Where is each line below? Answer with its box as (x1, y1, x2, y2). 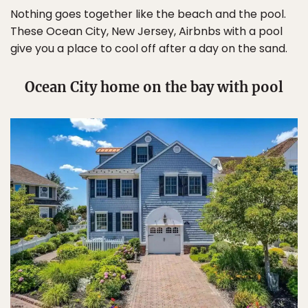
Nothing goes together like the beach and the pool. (10, 6, 286, 23)
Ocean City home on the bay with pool (25, 78, 283, 96)
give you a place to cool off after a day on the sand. (10, 41, 287, 57)
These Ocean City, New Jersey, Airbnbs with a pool (10, 23, 283, 40)
